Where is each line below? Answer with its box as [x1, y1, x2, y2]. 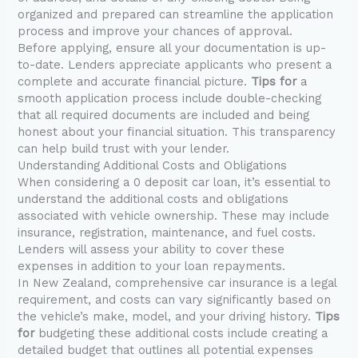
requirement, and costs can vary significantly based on [18, 292, 332, 308]
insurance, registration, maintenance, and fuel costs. [18, 225, 316, 241]
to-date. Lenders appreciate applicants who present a [18, 58, 332, 73]
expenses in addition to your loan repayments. [18, 259, 286, 274]
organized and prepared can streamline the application [18, 7, 334, 22]
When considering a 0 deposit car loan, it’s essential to [18, 175, 332, 190]
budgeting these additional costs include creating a [34, 326, 328, 341]
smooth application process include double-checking [18, 91, 322, 106]
